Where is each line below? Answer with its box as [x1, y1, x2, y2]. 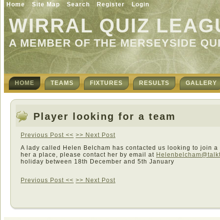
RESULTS [139, 80, 169, 86]
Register [97, 1, 125, 8]
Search [67, 1, 90, 8]
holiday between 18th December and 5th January [21, 158, 174, 165]
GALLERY [186, 80, 217, 86]
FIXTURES [90, 80, 123, 86]
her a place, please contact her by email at [21, 151, 156, 158]
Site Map [32, 1, 60, 8]
